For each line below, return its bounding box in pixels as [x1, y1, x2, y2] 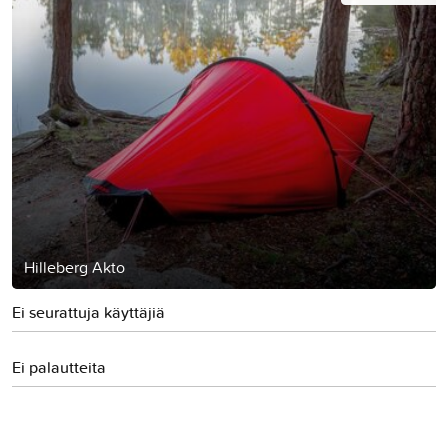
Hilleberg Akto [24, 255, 125, 278]
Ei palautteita [12, 355, 106, 379]
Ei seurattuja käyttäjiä [12, 300, 165, 324]
